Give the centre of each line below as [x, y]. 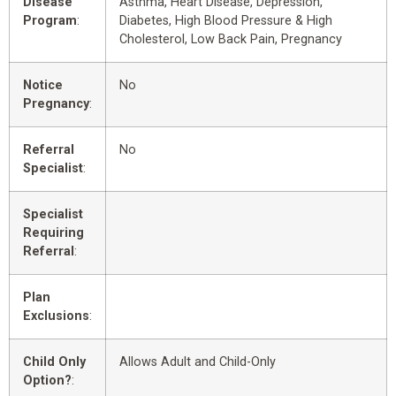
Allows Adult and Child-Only [198, 362]
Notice [43, 85]
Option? [47, 380]
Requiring [53, 232]
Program [50, 20]
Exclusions [56, 316]
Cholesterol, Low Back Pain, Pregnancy [231, 39]
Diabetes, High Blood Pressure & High [226, 20]
